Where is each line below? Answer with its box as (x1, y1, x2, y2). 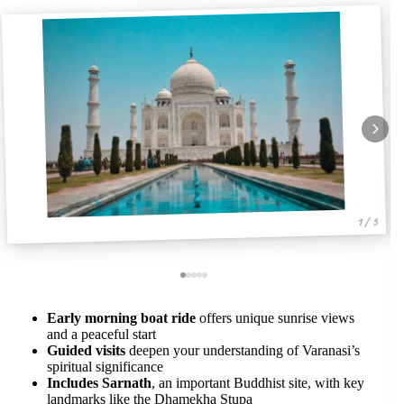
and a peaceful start (47, 326, 156, 342)
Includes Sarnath (47, 374, 151, 390)
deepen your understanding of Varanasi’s (125, 342, 360, 358)
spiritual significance (47, 358, 163, 374)
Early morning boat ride (47, 309, 196, 326)
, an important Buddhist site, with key (151, 374, 364, 390)
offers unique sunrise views (196, 309, 354, 326)
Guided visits (47, 342, 125, 358)
